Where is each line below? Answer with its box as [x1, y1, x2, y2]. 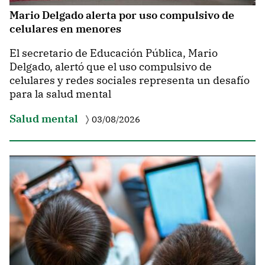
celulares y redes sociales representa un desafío [9, 73, 250, 87]
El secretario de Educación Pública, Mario [9, 46, 218, 60]
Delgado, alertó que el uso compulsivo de [9, 59, 212, 73]
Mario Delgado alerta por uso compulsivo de [9, 8, 234, 22]
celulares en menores [9, 22, 121, 36]
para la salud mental [9, 86, 111, 101]
